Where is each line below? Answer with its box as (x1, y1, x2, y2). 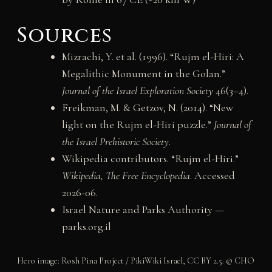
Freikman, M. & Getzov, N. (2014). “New (61, 100, 233, 114)
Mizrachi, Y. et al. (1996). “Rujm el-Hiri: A (61, 49, 244, 63)
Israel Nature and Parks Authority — (61, 202, 224, 216)
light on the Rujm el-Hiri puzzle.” (61, 117, 214, 131)
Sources (16, 21, 113, 50)
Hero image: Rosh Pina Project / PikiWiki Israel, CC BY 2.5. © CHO (16, 255, 254, 266)
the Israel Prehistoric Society (61, 134, 169, 148)
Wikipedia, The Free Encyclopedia (61, 168, 190, 182)
